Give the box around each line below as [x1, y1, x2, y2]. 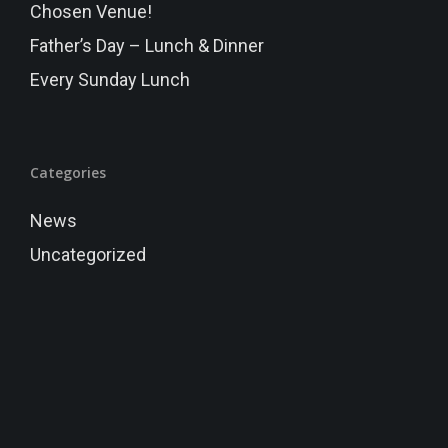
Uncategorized [29, 244, 146, 265]
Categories [29, 163, 106, 182]
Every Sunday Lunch [29, 69, 190, 90]
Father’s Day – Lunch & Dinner [29, 35, 264, 56]
